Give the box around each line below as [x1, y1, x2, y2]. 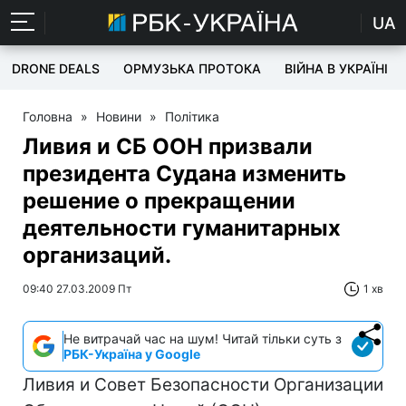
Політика [165, 109, 219, 124]
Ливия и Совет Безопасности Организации [23, 374, 383, 395]
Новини [96, 109, 141, 124]
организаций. [23, 242, 171, 268]
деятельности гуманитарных [23, 215, 341, 241]
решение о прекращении [23, 188, 295, 214]
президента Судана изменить [23, 160, 346, 187]
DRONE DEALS [12, 61, 100, 76]
